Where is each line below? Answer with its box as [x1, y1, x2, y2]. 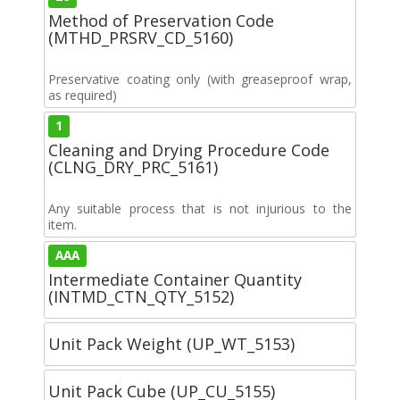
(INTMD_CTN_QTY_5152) [48, 285, 234, 307]
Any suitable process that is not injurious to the [48, 199, 352, 217]
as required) [48, 86, 117, 104]
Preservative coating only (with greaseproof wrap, [48, 70, 352, 87]
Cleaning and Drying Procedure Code [48, 138, 329, 161]
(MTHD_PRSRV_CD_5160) [48, 26, 233, 48]
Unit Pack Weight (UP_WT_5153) [48, 332, 295, 354]
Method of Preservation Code [48, 9, 274, 31]
